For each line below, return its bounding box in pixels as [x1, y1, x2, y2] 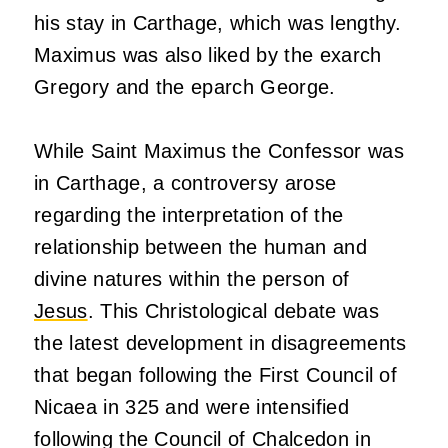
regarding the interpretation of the [34, 204, 344, 227]
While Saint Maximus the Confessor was [34, 140, 404, 163]
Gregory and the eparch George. [34, 76, 336, 99]
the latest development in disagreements [34, 332, 407, 355]
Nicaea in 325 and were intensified [34, 396, 349, 419]
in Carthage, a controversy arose [34, 172, 337, 195]
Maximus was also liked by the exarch [34, 44, 382, 67]
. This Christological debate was [87, 300, 379, 323]
